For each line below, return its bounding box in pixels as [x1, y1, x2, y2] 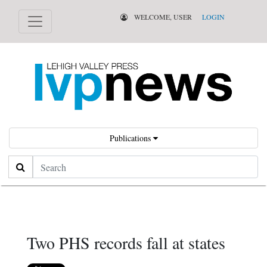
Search [8, 157, 34, 170]
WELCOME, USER [132, 12, 192, 21]
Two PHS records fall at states [27, 231, 225, 254]
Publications [109, 132, 153, 144]
